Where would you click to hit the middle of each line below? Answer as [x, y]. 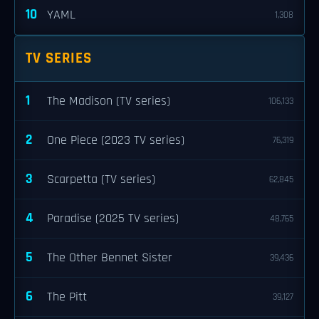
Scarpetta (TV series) [101, 179]
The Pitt [67, 297]
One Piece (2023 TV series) [116, 140]
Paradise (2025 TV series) [113, 219]
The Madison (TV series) [109, 101]
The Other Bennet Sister [110, 258]
